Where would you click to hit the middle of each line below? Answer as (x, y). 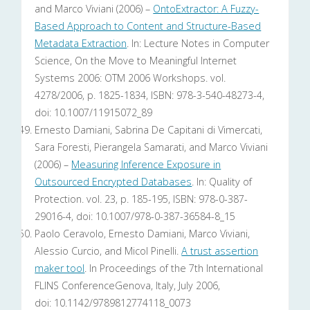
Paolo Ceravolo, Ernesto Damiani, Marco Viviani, (143, 234)
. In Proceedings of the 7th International (174, 268)
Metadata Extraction (81, 44)
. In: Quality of (222, 182)
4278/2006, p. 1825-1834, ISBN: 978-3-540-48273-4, (150, 95)
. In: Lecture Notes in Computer (198, 44)
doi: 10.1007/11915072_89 (94, 113)
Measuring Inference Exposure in (146, 165)
